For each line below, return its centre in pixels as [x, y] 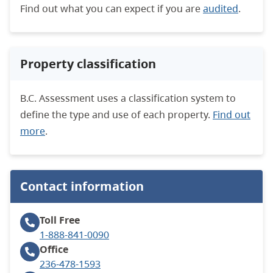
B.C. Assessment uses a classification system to [128, 98]
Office [54, 249]
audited [221, 8]
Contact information [82, 186]
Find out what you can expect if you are [112, 8]
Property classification [88, 63]
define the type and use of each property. [116, 114]
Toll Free [60, 220]
